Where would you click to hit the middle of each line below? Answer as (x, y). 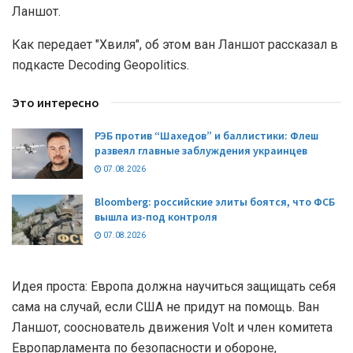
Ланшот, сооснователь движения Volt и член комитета (172, 328)
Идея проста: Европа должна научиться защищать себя (174, 287)
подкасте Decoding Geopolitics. (100, 65)
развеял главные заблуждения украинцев (201, 150)
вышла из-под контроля (156, 217)
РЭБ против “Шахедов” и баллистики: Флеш (206, 135)
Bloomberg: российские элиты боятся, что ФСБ (215, 202)
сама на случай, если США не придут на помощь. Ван (165, 307)
